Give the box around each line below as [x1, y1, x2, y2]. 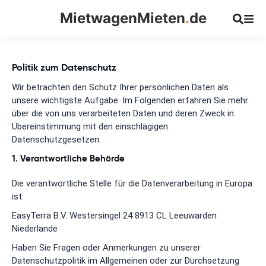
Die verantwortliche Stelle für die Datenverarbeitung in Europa [12, 178, 252, 189]
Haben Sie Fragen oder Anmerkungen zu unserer [12, 242, 201, 253]
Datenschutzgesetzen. [12, 134, 101, 145]
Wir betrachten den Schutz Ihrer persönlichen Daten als [12, 82, 229, 93]
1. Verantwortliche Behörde [12, 153, 125, 164]
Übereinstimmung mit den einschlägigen [12, 121, 168, 132]
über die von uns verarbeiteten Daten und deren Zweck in [12, 108, 234, 119]
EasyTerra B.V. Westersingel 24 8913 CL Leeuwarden [12, 210, 217, 221]
